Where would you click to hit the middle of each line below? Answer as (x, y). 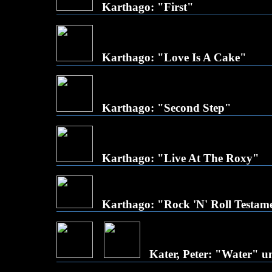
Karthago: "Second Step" (167, 108)
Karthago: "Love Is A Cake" (174, 57)
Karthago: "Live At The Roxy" (181, 158)
